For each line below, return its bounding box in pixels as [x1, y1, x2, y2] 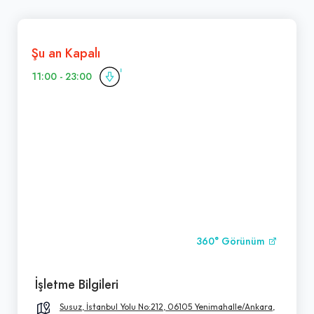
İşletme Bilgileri [35, 275, 118, 293]
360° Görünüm [196, 234, 268, 248]
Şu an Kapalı [32, 43, 100, 62]
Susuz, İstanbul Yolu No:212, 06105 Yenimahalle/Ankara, [60, 301, 275, 312]
